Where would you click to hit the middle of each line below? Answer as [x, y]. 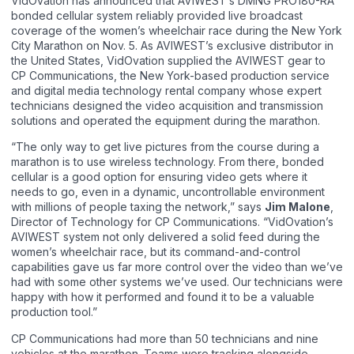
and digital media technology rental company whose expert [166, 90]
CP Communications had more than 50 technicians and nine [165, 338]
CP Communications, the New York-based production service [170, 75]
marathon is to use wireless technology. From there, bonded [168, 162]
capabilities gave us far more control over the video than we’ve [177, 267]
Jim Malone [298, 207]
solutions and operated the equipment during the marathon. [166, 120]
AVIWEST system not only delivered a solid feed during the [166, 237]
